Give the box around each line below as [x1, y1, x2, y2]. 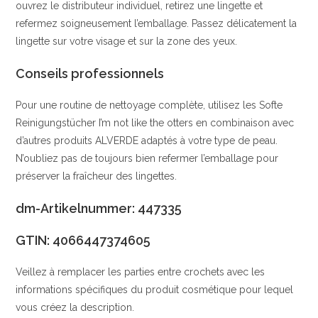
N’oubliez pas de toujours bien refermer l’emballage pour [16, 153, 279, 164]
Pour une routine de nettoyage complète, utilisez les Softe [16, 99, 283, 111]
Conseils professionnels [16, 66, 165, 81]
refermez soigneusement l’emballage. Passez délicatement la [16, 18, 297, 29]
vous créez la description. [16, 302, 135, 313]
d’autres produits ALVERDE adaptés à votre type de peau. [16, 135, 278, 146]
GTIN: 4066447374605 [16, 233, 151, 248]
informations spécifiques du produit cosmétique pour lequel [16, 284, 294, 295]
